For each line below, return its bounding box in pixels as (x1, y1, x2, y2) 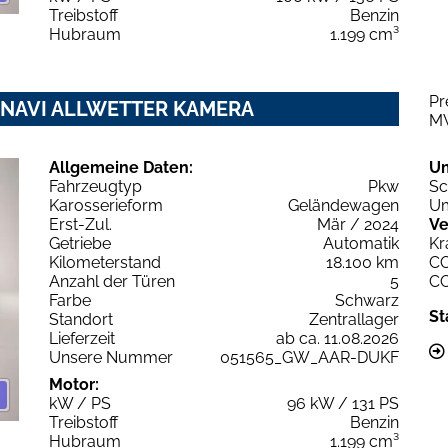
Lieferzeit (49, 329, 115, 349)
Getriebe (49, 234, 111, 254)
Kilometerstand (49, 253, 161, 273)
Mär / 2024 (317, 215, 399, 235)
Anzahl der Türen (49, 272, 175, 292)
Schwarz (335, 291, 399, 311)
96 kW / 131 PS (287, 394, 399, 414)
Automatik (323, 234, 399, 254)
